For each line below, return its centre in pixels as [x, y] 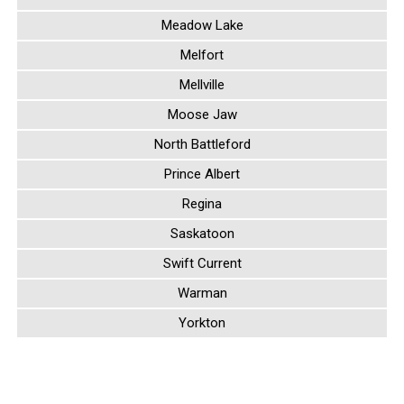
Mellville [202, 85]
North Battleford [202, 145]
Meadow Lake [202, 26]
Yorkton [202, 323]
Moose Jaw [202, 115]
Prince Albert [202, 174]
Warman [202, 294]
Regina [202, 204]
